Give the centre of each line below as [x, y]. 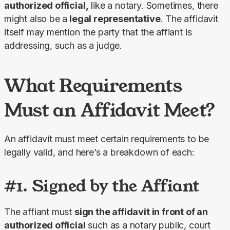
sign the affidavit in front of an [141, 212]
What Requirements [93, 85]
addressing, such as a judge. [63, 45]
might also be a [36, 18]
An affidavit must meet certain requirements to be [107, 139]
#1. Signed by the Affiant [102, 185]
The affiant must [39, 212]
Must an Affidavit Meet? [110, 110]
